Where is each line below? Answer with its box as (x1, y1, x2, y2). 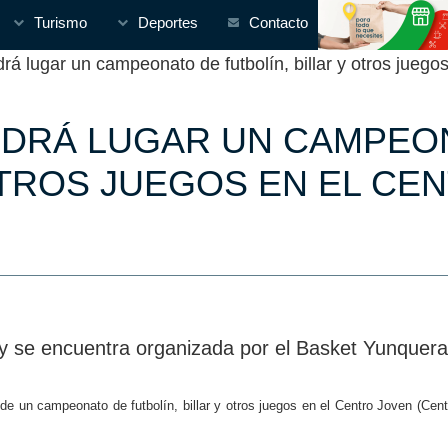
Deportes (138, 14, 198, 31)
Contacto (249, 14, 308, 31)
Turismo (34, 14, 87, 31)
